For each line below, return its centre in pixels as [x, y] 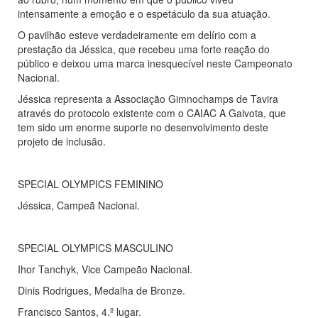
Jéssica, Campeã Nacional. [79, 205]
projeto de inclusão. [62, 142]
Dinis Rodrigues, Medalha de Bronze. [102, 291]
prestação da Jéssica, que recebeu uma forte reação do [144, 49]
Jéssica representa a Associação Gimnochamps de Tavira [148, 99]
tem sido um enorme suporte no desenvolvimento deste [143, 127]
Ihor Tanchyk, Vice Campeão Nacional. [105, 269]
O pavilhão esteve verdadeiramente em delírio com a [137, 35]
